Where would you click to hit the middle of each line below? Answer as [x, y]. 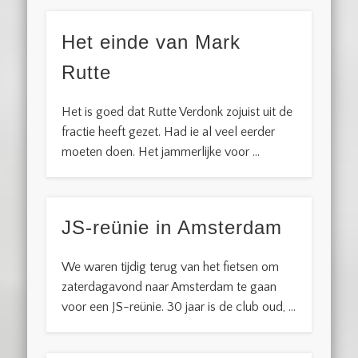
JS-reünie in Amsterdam [172, 228]
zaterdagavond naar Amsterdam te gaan [169, 287]
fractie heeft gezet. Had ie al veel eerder [169, 131]
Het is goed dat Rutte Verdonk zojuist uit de [177, 111]
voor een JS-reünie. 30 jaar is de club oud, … [179, 307]
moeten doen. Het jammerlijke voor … [161, 151]
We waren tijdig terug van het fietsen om [171, 267]
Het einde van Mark [151, 42]
